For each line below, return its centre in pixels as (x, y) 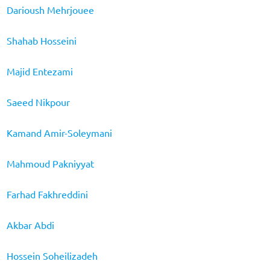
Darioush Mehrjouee (50, 9)
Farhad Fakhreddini (47, 194)
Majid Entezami (39, 71)
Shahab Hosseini (41, 40)
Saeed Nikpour (38, 102)
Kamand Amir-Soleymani (59, 132)
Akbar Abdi (30, 224)
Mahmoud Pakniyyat (50, 163)
